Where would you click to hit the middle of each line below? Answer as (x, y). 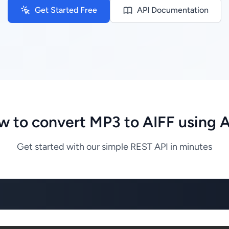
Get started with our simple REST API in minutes (114, 147)
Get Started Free (66, 10)
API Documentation (173, 10)
